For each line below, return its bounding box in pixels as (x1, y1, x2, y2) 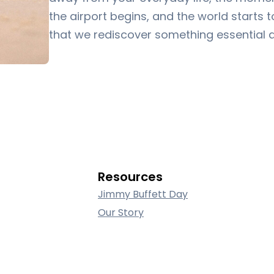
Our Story (98, 205, 144, 220)
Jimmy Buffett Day (98, 187, 188, 201)
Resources (98, 168, 163, 185)
